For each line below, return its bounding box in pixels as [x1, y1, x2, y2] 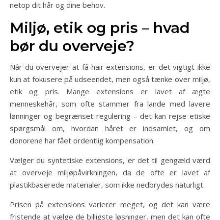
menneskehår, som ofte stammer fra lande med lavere [10, 99, 210, 109]
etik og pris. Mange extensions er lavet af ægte [10, 86, 210, 96]
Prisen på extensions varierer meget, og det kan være [10, 199, 210, 209]
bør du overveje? [10, 37, 135, 55]
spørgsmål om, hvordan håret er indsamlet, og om [10, 123, 210, 133]
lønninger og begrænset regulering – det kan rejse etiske [10, 111, 210, 121]
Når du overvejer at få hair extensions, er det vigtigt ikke [10, 62, 210, 72]
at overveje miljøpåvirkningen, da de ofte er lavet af [10, 167, 210, 177]
